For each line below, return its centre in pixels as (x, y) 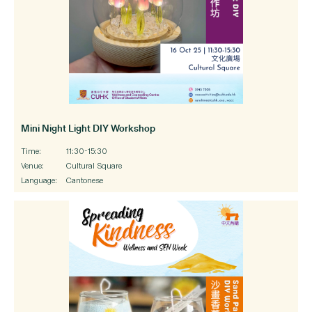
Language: (39, 180)
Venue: (32, 165)
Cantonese (85, 180)
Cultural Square (94, 165)
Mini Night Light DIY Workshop (88, 127)
